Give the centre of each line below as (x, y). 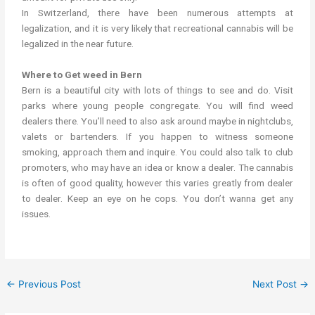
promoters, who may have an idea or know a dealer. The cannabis (157, 168)
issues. (37, 214)
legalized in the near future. (78, 44)
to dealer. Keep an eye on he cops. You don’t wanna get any (157, 199)
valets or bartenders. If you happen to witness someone (157, 137)
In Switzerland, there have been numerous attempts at (157, 13)
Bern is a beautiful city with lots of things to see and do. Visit (157, 90)
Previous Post (49, 284)
